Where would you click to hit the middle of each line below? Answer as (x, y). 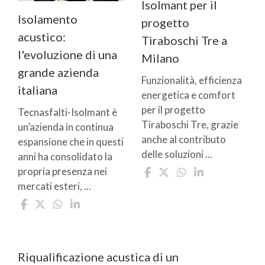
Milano (160, 58)
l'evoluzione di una (67, 55)
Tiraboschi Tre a (184, 41)
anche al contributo (184, 140)
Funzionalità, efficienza (192, 80)
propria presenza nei (62, 172)
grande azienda (58, 72)
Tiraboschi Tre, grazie (190, 125)
